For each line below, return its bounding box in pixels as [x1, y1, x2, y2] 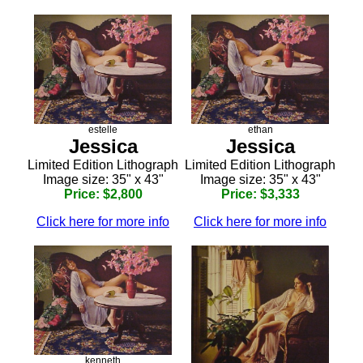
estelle [88, 123, 117, 135]
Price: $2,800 [63, 186, 143, 201]
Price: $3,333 [220, 186, 300, 201]
